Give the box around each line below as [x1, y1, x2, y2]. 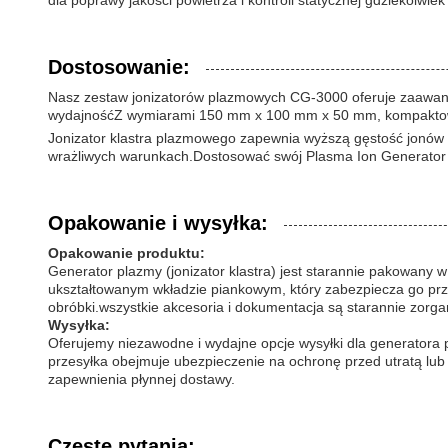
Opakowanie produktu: [48, 244, 205, 261]
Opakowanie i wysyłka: [48, 211, 268, 234]
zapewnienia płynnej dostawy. [48, 370, 235, 387]
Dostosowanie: [48, 56, 190, 78]
